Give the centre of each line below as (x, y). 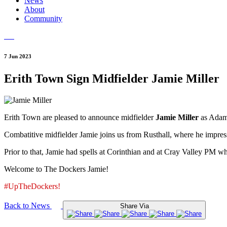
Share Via (134, 206)
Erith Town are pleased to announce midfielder (80, 118)
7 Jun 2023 (18, 56)
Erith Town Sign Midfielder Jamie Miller (112, 79)
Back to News (28, 206)
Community (43, 19)
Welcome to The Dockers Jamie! (56, 169)
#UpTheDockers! (32, 186)
